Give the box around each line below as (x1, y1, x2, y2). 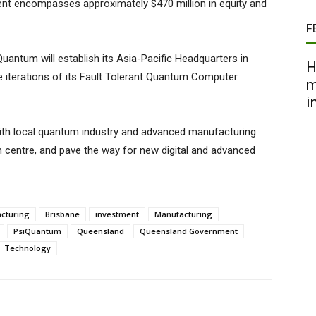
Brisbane (45, 209, 80, 220)
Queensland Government (140, 226, 238, 237)
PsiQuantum (13, 226, 61, 237)
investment (95, 209, 139, 220)
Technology (4, 243, 51, 254)
